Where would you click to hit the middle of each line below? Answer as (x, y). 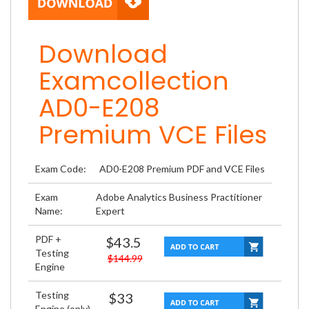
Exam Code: (61, 169)
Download (103, 54)
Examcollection (134, 81)
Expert (110, 211)
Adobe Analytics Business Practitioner (179, 197)
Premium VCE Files (153, 135)
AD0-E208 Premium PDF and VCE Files (182, 169)
